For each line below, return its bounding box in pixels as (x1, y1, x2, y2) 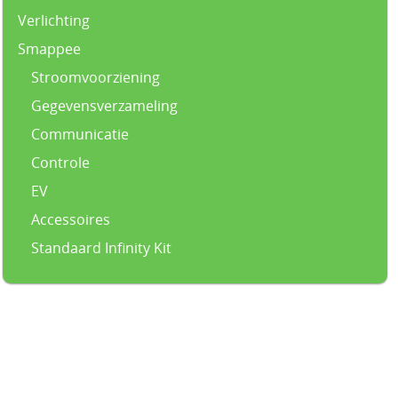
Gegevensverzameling (31, 96, 178, 116)
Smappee (18, 39, 81, 60)
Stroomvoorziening (31, 68, 160, 88)
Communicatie (31, 124, 129, 145)
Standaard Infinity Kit (31, 238, 171, 259)
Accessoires (31, 210, 110, 230)
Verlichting (18, 11, 90, 31)
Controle (31, 153, 90, 173)
